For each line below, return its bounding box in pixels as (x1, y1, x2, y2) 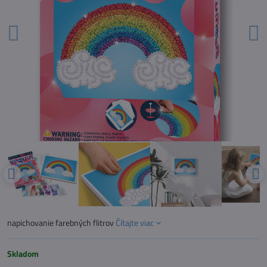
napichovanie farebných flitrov (7, 216, 116, 229)
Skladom (7, 247, 39, 260)
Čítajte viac (116, 216, 154, 229)
